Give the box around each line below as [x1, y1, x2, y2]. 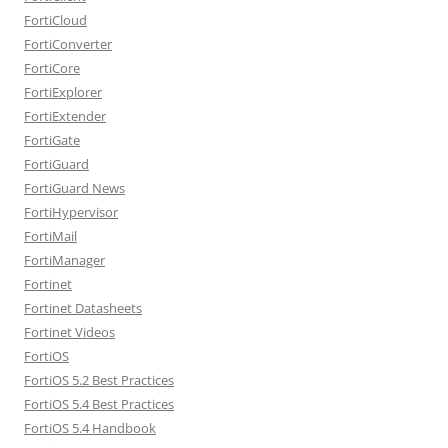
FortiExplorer [24, 82, 102, 101]
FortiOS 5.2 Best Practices [24, 370, 174, 389]
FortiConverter [24, 34, 112, 53]
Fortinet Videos [24, 322, 115, 341]
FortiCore [24, 58, 80, 77]
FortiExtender [24, 106, 106, 125]
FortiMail [24, 226, 77, 245]
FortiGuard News [24, 178, 125, 197]
